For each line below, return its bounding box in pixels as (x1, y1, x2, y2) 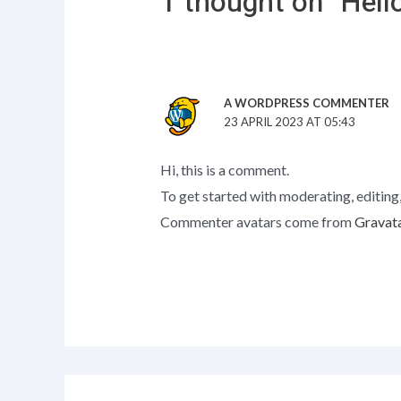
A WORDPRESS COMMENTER (224, 95, 390, 110)
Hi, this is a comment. (159, 160, 289, 178)
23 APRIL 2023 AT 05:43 (224, 114, 356, 129)
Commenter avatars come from (159, 212, 354, 230)
